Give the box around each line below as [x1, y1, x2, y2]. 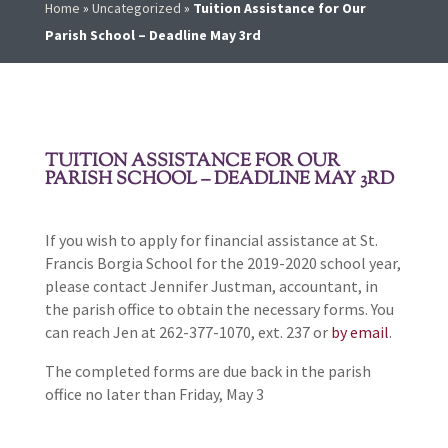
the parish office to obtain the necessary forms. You [44, 299, 394, 320]
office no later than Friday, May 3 [44, 384, 264, 405]
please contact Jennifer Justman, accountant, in [44, 276, 378, 297]
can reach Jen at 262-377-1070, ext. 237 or [44, 322, 331, 343]
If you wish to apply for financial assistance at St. [44, 230, 378, 251]
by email [330, 322, 389, 343]
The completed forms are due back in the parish [44, 361, 371, 382]
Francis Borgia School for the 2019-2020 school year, [44, 253, 401, 274]
